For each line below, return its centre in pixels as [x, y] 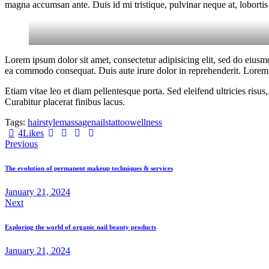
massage [75, 122]
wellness [146, 122]
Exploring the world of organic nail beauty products [80, 227]
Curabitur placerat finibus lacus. [65, 102]
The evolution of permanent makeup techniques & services [89, 168]
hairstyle [44, 122]
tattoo [119, 122]
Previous [21, 144]
